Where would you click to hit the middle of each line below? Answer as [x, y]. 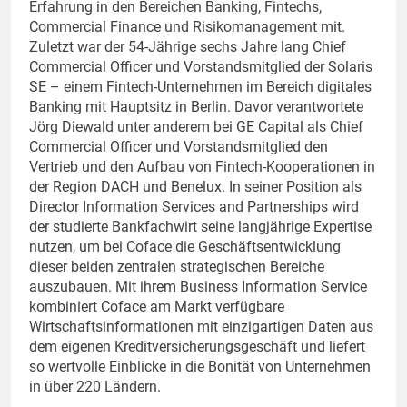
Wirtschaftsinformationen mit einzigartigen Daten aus [201, 326]
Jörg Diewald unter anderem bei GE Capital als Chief [196, 126]
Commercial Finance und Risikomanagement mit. [187, 26]
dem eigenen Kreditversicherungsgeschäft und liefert [197, 346]
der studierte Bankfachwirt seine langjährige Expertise [200, 226]
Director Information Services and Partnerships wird [194, 206]
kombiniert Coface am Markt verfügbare [157, 306]
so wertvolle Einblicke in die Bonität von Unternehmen [200, 366]
